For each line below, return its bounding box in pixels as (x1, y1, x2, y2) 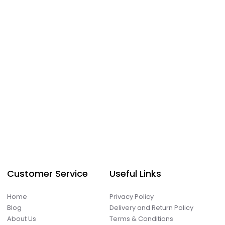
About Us (7, 213, 37, 223)
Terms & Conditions (109, 213, 173, 223)
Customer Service (7, 167, 88, 180)
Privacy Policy (109, 191, 154, 201)
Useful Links (109, 167, 161, 180)
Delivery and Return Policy (109, 202, 193, 212)
